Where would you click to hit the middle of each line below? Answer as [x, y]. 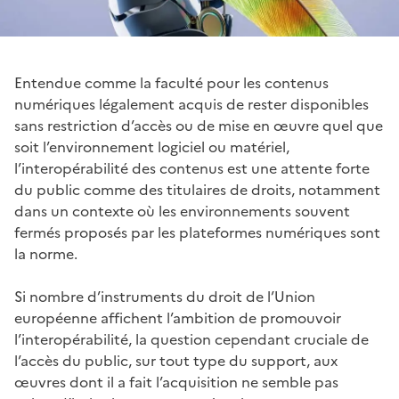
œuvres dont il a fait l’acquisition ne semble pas [176, 382]
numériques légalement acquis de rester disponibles [191, 104]
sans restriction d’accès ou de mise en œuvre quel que [199, 125]
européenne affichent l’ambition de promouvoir [178, 318]
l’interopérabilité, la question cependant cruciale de [191, 339]
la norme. [46, 253]
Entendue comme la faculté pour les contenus [171, 82]
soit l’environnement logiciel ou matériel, [152, 147]
